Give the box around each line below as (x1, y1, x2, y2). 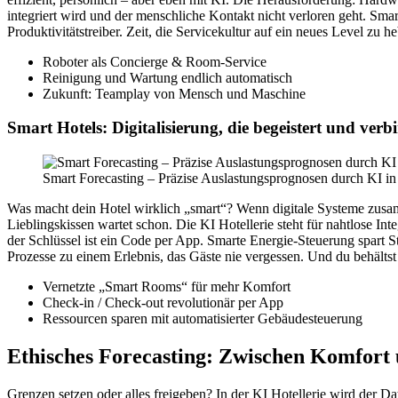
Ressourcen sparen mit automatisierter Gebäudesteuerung (43, 311, 362, 327)
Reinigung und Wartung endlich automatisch (43, 69, 292, 85)
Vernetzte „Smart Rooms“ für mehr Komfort (43, 279, 291, 295)
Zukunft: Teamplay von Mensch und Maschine (43, 85, 306, 101)
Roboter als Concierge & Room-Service (43, 53, 267, 69)
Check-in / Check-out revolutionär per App (43, 295, 283, 311)
